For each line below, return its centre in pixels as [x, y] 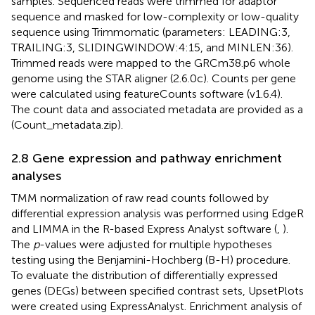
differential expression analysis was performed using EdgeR [157, 213]
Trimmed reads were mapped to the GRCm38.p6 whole [151, 63]
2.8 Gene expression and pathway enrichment [147, 158]
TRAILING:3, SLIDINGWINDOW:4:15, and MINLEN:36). [152, 47]
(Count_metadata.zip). [67, 124]
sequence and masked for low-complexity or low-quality [155, 16]
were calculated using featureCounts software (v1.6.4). [147, 94]
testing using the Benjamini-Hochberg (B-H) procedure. [151, 259]
